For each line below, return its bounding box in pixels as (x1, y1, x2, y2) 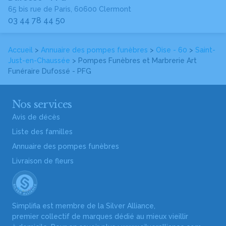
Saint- (195, 46, 215, 54)
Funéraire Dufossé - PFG (8, 67, 91, 75)
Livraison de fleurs (12, 157, 74, 165)
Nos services (12, 98, 72, 110)
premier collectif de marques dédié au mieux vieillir (12, 212, 188, 220)
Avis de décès (12, 113, 60, 121)
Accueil (8, 46, 33, 54)
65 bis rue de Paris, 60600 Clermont (8, 5, 131, 13)
